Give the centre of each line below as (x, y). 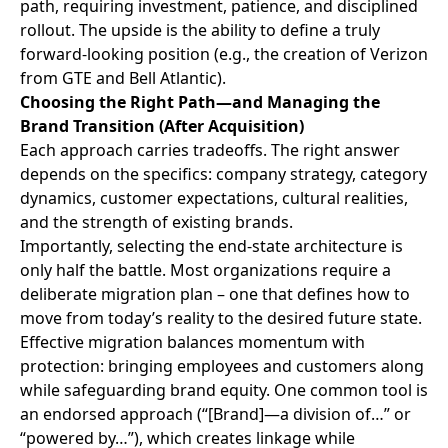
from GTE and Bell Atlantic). (123, 78)
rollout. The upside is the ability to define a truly (200, 30)
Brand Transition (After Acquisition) (162, 126)
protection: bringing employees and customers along (222, 366)
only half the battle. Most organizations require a (205, 270)
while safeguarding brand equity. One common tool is (224, 390)
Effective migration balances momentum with (192, 342)
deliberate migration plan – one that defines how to (215, 294)
